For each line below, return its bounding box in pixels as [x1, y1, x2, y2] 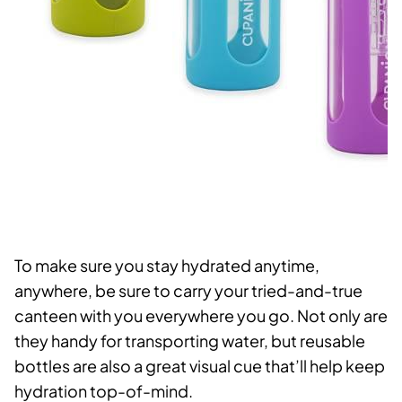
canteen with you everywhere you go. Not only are [14, 305, 388, 327]
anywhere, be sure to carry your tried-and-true [14, 280, 363, 301]
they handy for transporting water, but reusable [14, 330, 365, 352]
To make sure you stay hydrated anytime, [14, 255, 319, 276]
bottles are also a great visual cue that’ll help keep [14, 355, 385, 377]
